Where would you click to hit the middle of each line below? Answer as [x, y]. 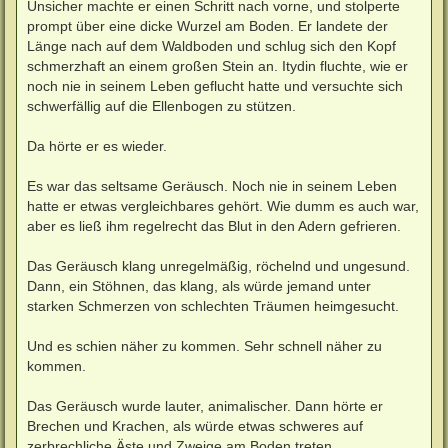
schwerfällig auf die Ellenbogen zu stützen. [161, 105]
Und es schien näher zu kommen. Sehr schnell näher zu [204, 345]
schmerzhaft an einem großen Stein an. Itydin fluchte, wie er [217, 65]
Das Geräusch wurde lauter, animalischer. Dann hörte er [205, 405]
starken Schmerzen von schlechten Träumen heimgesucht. [213, 305]
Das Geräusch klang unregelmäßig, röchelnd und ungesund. [218, 265]
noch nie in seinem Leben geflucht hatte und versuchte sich [215, 85]
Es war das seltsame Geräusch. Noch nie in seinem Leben [212, 185]
